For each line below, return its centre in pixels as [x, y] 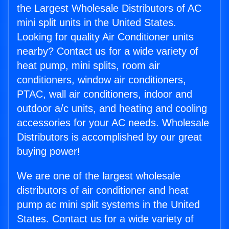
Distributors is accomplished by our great [109, 137]
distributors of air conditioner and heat [103, 190]
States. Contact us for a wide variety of [105, 219]
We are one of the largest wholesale [99, 176]
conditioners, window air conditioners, [101, 80]
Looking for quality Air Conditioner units [105, 37]
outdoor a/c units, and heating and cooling [112, 109]
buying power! [49, 152]
